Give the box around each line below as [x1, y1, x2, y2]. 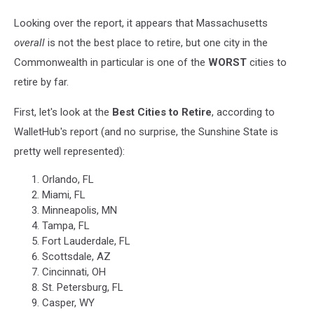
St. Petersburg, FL [42, 281, 123, 294]
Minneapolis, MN [42, 204, 117, 217]
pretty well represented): [14, 145, 125, 158]
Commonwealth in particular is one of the [14, 56, 208, 69]
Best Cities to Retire [109, 106, 212, 118]
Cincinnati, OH [42, 266, 106, 278]
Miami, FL [42, 189, 86, 201]
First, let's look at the [14, 106, 109, 118]
